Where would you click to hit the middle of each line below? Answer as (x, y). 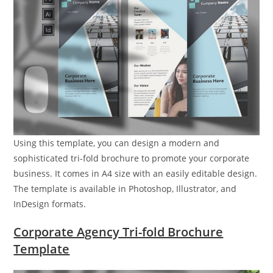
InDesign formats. (50, 204)
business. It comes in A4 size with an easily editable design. (136, 174)
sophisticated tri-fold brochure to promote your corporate (132, 158)
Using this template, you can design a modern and (117, 143)
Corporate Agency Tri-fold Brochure (119, 232)
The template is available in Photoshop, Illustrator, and (125, 189)
